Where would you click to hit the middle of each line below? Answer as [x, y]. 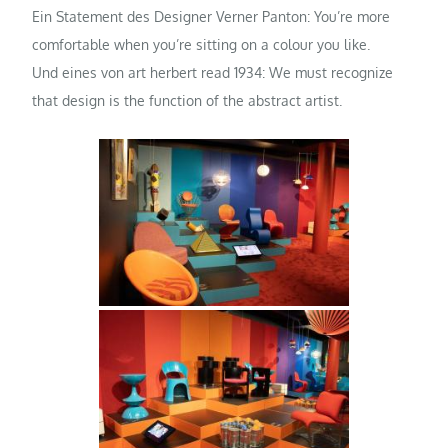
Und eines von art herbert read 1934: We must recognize [213, 73]
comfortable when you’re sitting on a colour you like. [201, 45]
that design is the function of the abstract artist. [187, 101]
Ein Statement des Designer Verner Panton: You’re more [211, 17]
